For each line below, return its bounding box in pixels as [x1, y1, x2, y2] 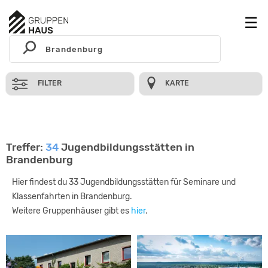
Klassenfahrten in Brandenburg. [12, 191, 132, 202]
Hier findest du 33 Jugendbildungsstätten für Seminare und [12, 177, 236, 187]
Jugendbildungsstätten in [59, 141, 194, 153]
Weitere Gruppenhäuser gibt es [12, 206, 131, 216]
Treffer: [6, 141, 45, 153]
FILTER [38, 79, 62, 87]
